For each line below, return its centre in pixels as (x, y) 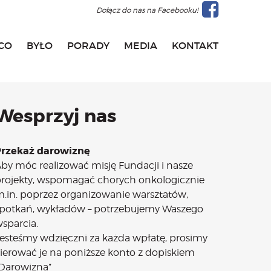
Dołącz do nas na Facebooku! (147, 10)
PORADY (88, 45)
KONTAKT (195, 45)
